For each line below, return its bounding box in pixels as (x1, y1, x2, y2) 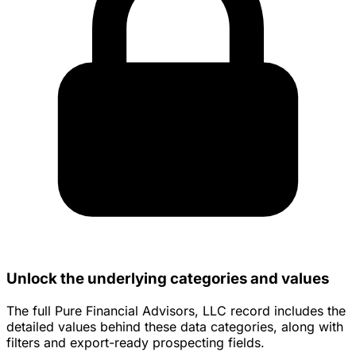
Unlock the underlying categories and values (6, 269, 329, 288)
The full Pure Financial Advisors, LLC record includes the (6, 302, 346, 319)
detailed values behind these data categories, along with (6, 318, 343, 335)
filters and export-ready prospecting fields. (6, 334, 265, 350)
